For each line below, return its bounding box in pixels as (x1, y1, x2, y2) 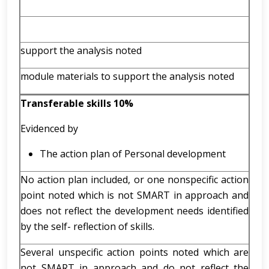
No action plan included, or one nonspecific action (20, 173, 249, 186)
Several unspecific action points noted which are (20, 246, 249, 259)
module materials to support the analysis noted (20, 70, 234, 83)
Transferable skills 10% (20, 97, 133, 110)
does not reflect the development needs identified (20, 204, 249, 217)
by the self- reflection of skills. (20, 220, 154, 233)
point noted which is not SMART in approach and (20, 189, 249, 202)
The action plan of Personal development (40, 147, 226, 160)
